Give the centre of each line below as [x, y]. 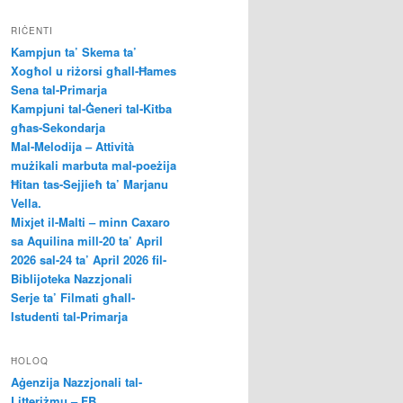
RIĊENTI [32, 30]
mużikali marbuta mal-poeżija [94, 165]
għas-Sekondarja [58, 127]
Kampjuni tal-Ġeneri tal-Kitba [91, 108]
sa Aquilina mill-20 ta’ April [87, 240]
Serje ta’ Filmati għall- [73, 297]
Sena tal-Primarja [59, 89]
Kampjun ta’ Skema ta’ [74, 51]
